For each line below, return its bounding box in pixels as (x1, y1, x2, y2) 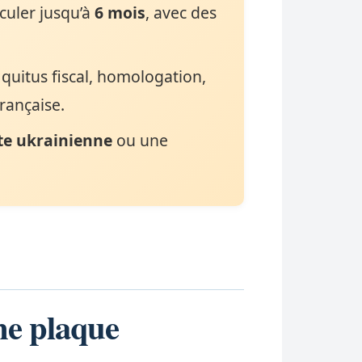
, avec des (145, 2, 217, 24)
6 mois (95, 2, 146, 24)
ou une (112, 128, 169, 151)
